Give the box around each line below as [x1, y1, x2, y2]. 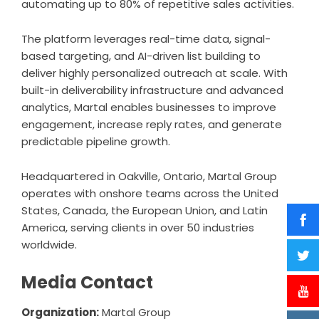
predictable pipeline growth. [21, 133, 170, 149]
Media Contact [21, 270, 153, 294]
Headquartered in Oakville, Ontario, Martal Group [21, 168, 277, 184]
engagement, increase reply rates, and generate [21, 116, 282, 132]
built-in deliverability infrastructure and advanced [21, 82, 283, 98]
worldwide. [21, 236, 77, 252]
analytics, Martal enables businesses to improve [21, 99, 276, 115]
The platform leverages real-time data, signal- [21, 31, 271, 46]
